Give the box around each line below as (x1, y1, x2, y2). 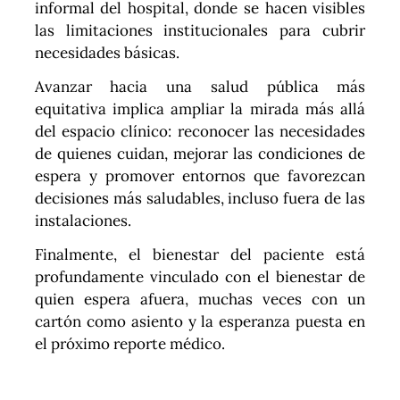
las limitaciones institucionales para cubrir (34, 20, 366, 40)
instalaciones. (34, 210, 131, 230)
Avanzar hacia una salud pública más (34, 76, 366, 96)
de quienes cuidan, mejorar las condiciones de (34, 143, 366, 163)
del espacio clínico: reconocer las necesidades (34, 121, 366, 141)
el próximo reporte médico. (34, 333, 225, 354)
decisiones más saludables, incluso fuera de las (34, 187, 366, 208)
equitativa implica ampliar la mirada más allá (34, 98, 366, 119)
